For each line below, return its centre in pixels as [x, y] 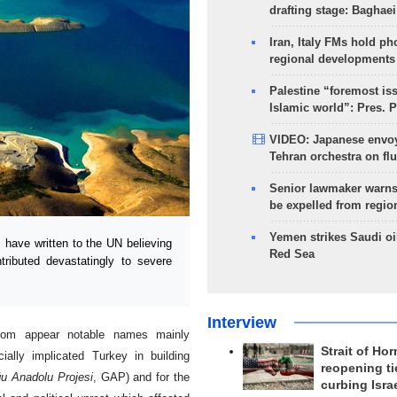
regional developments [332, 59]
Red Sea [292, 254]
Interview [241, 323]
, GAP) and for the [141, 377]
